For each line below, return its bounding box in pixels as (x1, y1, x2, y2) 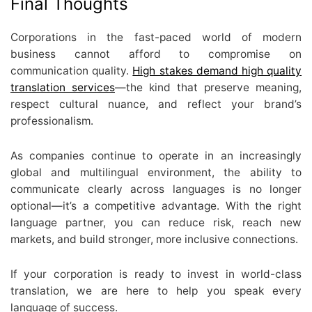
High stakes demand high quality (132, 63, 302, 77)
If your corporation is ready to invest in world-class (10, 267, 302, 281)
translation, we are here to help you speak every (10, 283, 302, 297)
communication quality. (10, 63, 133, 77)
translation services (10, 80, 115, 94)
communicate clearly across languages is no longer (10, 182, 302, 196)
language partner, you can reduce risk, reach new (10, 215, 302, 229)
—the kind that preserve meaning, (115, 80, 302, 94)
